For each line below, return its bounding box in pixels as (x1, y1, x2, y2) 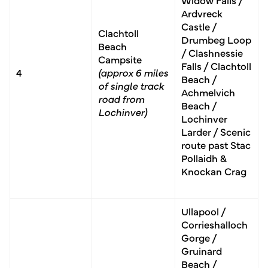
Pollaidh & (181, 150, 227, 165)
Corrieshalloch (181, 217, 248, 231)
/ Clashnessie (181, 45, 243, 59)
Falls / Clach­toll (181, 58, 251, 72)
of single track (98, 78, 164, 92)
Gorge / (181, 230, 217, 244)
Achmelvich (181, 84, 235, 99)
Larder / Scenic (181, 124, 251, 138)
